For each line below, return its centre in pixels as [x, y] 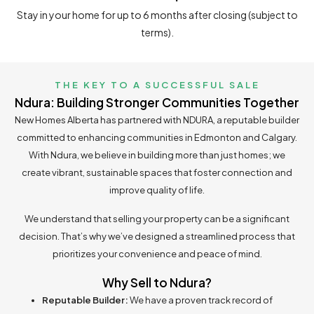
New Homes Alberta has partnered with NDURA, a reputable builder [157, 120]
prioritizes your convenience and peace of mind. [157, 253]
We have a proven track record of [200, 300]
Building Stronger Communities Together [178, 102]
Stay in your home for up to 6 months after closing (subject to [157, 14]
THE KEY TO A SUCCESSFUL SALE [157, 84]
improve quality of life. [157, 190]
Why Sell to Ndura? [157, 282]
